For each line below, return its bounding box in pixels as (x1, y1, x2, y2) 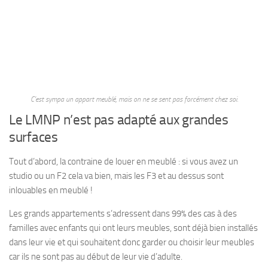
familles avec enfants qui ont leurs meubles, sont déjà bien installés (9, 223, 258, 233)
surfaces (9, 129, 58, 145)
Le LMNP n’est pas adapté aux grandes (9, 112, 229, 128)
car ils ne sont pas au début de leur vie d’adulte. (9, 251, 182, 262)
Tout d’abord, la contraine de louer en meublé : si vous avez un (9, 156, 238, 167)
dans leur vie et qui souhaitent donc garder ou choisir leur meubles (9, 237, 254, 248)
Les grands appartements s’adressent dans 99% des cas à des (9, 208, 237, 219)
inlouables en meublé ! (9, 185, 93, 196)
